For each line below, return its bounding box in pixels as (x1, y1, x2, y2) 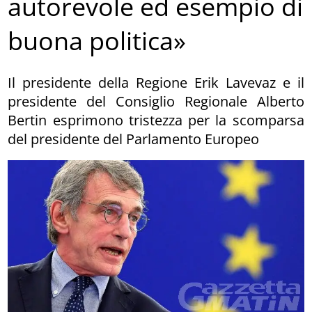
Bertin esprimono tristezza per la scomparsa (8, 110, 304, 130)
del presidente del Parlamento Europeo (8, 129, 260, 148)
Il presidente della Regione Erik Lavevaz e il (8, 72, 304, 92)
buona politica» (8, 24, 187, 58)
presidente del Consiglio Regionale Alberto (8, 91, 304, 111)
